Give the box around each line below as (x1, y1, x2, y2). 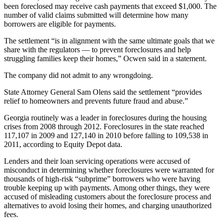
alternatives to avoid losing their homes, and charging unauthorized (4, 201, 212, 210)
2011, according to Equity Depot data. (4, 140, 122, 149)
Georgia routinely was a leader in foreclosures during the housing (4, 113, 207, 122)
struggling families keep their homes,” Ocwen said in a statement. (4, 54, 207, 63)
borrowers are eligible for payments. (4, 20, 116, 29)
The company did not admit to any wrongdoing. (4, 71, 153, 80)
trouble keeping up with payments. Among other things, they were (4, 184, 210, 192)
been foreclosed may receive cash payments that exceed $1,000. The (4, 2, 217, 11)
